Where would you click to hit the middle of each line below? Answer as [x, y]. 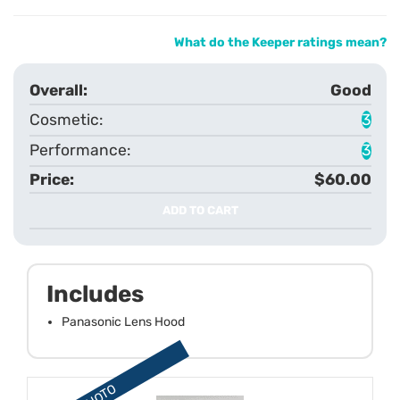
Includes [95, 294]
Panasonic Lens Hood [123, 321]
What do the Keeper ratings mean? [280, 42]
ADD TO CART [200, 211]
